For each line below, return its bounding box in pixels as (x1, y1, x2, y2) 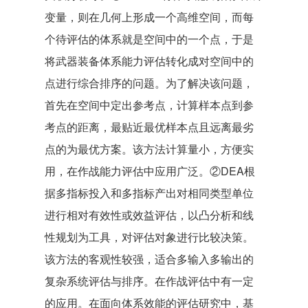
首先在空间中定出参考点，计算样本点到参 (45, 97, 254, 113)
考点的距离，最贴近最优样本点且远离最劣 (45, 119, 254, 135)
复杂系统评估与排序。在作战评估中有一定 (45, 273, 254, 289)
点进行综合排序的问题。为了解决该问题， (45, 75, 254, 91)
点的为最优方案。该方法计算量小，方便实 (45, 141, 254, 157)
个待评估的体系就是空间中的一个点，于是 (45, 31, 254, 47)
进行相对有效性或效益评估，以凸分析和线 (45, 207, 254, 223)
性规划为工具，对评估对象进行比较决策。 (45, 229, 254, 245)
